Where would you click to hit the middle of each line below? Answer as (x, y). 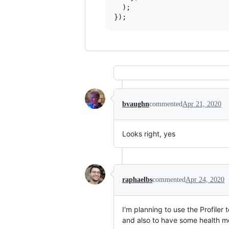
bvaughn (136, 104)
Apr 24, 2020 (205, 179)
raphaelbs (137, 179)
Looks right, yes (149, 133)
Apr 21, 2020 (202, 104)
